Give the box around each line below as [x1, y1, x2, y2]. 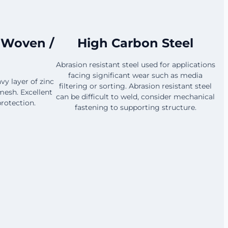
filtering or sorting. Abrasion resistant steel [59, 81, 212, 91]
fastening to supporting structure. [74, 102, 196, 112]
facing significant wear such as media [68, 70, 203, 80]
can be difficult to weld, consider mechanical [56, 92, 215, 101]
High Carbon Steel [77, 35, 193, 50]
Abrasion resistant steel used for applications [55, 60, 215, 69]
